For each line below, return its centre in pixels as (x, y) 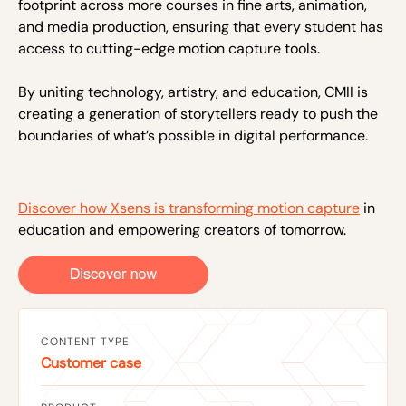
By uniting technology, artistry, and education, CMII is (193, 92)
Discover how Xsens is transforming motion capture (189, 208)
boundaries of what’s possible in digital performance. (193, 135)
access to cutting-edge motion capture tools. (169, 48)
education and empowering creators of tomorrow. (182, 229)
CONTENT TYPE (85, 341)
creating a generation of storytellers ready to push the (198, 113)
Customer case (91, 362)
